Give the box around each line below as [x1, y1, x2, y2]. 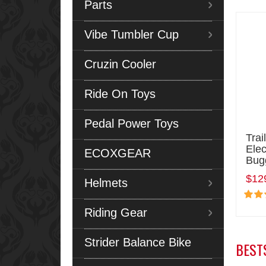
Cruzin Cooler [84, 57, 156, 71]
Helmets [84, 176, 128, 189]
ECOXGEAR [84, 146, 151, 160]
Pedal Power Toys [84, 116, 179, 130]
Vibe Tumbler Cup [84, 27, 179, 41]
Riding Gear [84, 205, 147, 219]
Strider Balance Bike [84, 235, 191, 249]
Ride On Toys [84, 87, 156, 100]
